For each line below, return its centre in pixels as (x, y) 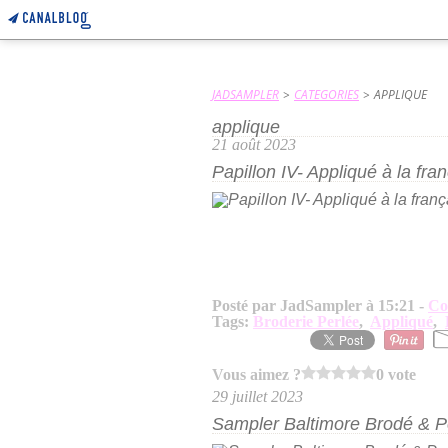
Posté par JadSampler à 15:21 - (320, 305)
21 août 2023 (254, 144)
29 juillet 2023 (257, 396)
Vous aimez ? (256, 374)
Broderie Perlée (306, 321)
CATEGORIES (326, 94)
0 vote (396, 374)
